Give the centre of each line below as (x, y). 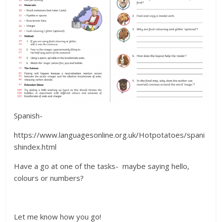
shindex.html (35, 147)
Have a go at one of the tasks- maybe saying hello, (102, 166)
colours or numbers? (49, 178)
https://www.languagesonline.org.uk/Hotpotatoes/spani (110, 135)
